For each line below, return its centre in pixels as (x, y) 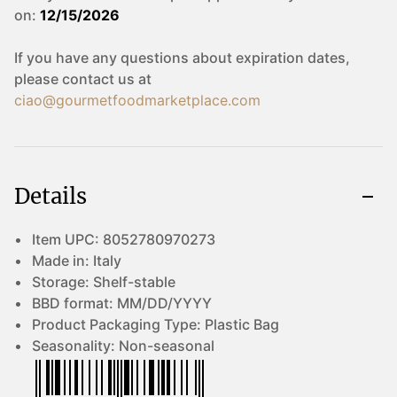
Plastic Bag (242, 324)
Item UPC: (67, 239)
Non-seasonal (167, 346)
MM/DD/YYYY (164, 303)
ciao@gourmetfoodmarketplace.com (137, 100)
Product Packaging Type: (118, 324)
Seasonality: (75, 346)
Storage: (62, 282)
